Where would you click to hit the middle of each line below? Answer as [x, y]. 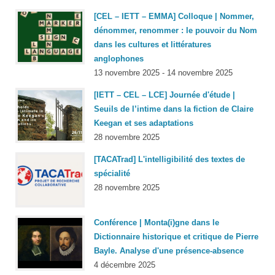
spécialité [112, 174]
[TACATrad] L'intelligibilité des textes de [169, 160]
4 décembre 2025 [125, 265]
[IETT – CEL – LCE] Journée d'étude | [165, 95]
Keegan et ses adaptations [144, 123]
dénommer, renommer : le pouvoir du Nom [176, 30]
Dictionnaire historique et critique [158, 237]
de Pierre [240, 237]
